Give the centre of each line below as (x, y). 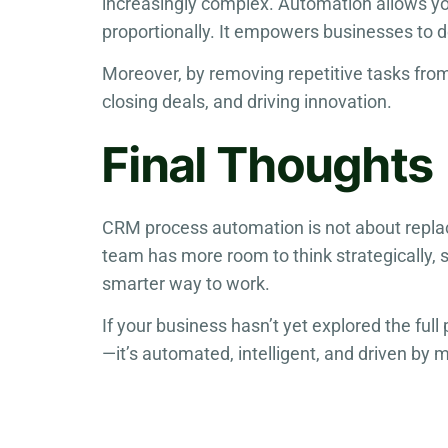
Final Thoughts (267, 164)
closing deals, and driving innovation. (247, 102)
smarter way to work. (186, 283)
